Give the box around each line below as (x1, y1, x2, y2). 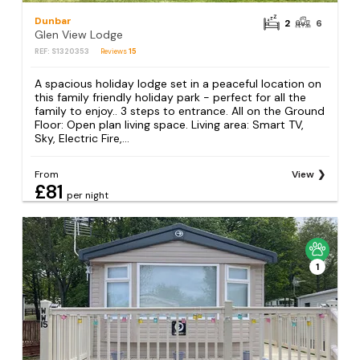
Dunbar (35, 14, 72, 27)
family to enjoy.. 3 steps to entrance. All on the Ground (35, 103, 325, 118)
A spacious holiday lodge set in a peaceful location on (35, 76, 322, 91)
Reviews (100, 46, 129, 56)
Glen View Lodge (35, 27, 124, 42)
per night (67, 189, 109, 202)
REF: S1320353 (35, 46, 90, 56)
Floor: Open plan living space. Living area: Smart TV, (35, 117, 305, 132)
